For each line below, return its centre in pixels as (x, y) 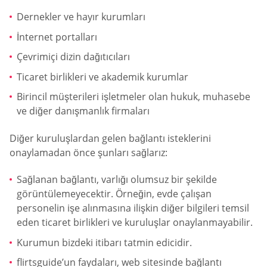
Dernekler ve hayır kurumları (81, 16)
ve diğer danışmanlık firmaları (83, 111)
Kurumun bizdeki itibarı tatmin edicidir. (104, 242)
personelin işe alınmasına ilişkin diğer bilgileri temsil (133, 208)
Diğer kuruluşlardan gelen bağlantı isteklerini (110, 138)
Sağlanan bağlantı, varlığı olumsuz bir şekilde (117, 180)
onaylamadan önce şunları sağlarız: (89, 152)
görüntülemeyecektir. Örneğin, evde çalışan (114, 194)
